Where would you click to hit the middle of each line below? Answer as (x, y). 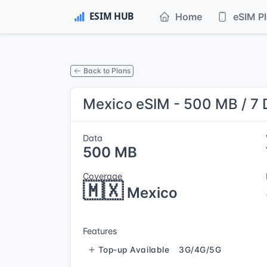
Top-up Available (134, 249)
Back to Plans (107, 70)
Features (100, 231)
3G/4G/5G (200, 249)
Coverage (103, 176)
